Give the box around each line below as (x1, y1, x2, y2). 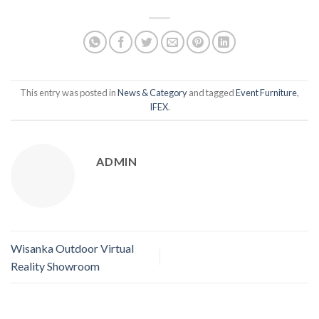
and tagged (187, 87, 236, 99)
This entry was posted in (20, 87, 117, 99)
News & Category (117, 87, 187, 99)
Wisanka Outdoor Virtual (11, 241, 134, 255)
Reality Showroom (11, 258, 100, 273)
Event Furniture (236, 87, 297, 99)
